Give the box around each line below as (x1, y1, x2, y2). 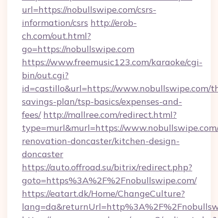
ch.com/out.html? (22, 30, 91, 41)
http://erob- (91, 17, 137, 28)
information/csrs (22, 17, 88, 28)
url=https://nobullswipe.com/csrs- (22, 4, 156, 15)
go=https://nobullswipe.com (22, 43, 134, 54)
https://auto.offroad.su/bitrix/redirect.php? (22, 162, 192, 173)
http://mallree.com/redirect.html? (43, 109, 177, 120)
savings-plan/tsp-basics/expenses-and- (22, 96, 182, 107)
